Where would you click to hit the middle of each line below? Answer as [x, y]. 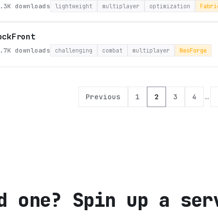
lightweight [74, 6]
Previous [103, 97]
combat [112, 50]
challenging [74, 50]
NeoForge [193, 50]
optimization [170, 6]
